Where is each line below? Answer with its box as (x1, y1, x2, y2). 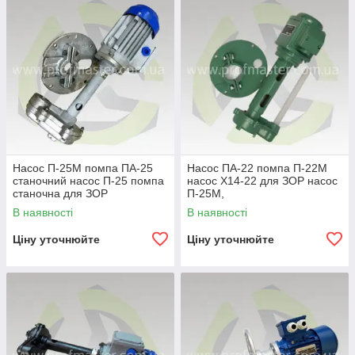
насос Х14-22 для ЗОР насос (187, 174, 338, 187)
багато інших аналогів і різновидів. (16, 6, 193, 19)
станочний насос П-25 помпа (13, 174, 164, 187)
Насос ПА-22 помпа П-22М (187, 162, 327, 174)
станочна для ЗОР (13, 187, 108, 200)
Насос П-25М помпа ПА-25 (13, 162, 153, 174)
